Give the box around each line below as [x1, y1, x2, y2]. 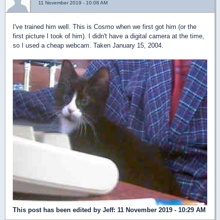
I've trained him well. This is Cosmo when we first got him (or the [13, 23, 196, 31]
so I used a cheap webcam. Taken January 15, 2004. [13, 42, 164, 50]
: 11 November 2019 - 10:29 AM [113, 206, 206, 214]
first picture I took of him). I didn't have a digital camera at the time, [13, 32, 204, 40]
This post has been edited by [13, 206, 103, 214]
